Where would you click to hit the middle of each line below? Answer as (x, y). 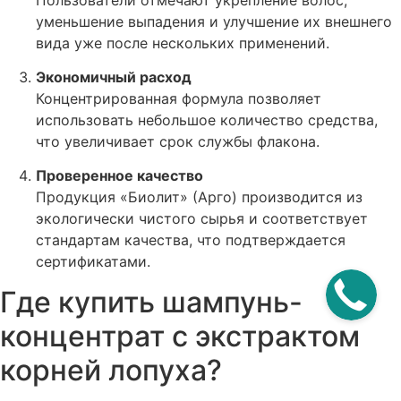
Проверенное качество (119, 176)
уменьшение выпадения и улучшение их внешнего (214, 21)
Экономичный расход (114, 77)
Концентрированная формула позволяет (179, 98)
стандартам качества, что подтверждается (191, 240)
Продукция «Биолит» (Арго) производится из (199, 197)
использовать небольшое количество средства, (207, 119)
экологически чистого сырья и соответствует (202, 219)
